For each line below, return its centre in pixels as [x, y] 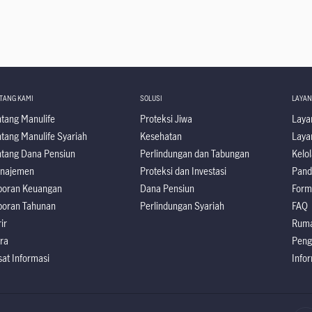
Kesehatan [161, 136]
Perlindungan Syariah [182, 206]
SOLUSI [151, 98]
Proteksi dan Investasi [183, 171]
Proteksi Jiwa [166, 119]
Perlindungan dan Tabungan [194, 154]
